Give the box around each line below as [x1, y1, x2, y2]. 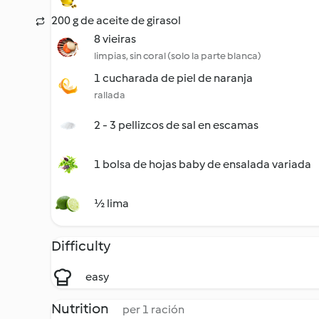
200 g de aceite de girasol [51, 14, 181, 27]
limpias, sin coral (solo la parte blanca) [94, 50, 261, 62]
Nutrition [51, 300, 111, 317]
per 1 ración [122, 303, 184, 316]
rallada [94, 89, 125, 101]
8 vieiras [94, 32, 136, 46]
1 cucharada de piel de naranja [94, 71, 253, 85]
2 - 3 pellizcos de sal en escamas [94, 118, 258, 132]
